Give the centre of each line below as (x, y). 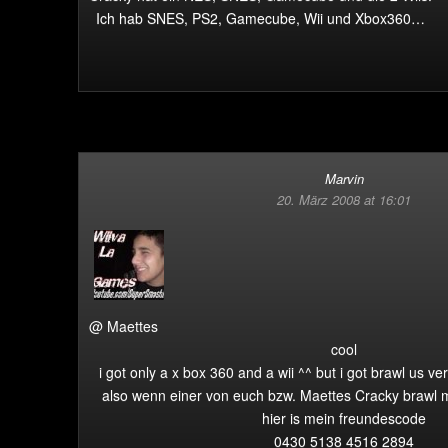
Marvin (344, 178)
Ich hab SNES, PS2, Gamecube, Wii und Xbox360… (260, 18)
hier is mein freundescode (344, 418)
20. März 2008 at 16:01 (344, 199)
